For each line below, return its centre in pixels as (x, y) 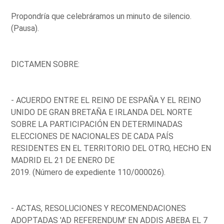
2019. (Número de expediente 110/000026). (88, 172)
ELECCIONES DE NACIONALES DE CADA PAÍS (92, 136)
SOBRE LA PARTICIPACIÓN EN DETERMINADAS (97, 124)
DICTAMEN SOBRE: (45, 64)
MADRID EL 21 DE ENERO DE (63, 160)
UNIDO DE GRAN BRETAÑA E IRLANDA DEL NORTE (102, 112)
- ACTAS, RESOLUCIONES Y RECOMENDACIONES (99, 208)
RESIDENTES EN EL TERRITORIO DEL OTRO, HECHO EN (111, 148)
